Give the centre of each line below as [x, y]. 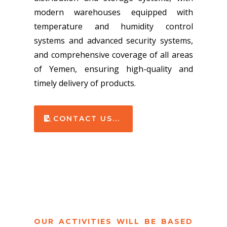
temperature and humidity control [113, 26]
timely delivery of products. [85, 83]
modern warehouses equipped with [113, 12]
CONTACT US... [87, 118]
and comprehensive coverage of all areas [113, 54]
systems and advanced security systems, [113, 40]
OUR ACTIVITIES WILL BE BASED [113, 221]
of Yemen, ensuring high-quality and [113, 69]
